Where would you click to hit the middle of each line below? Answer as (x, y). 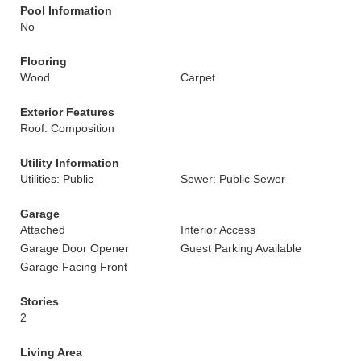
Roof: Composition (67, 128)
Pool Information (66, 10)
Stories (39, 301)
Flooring (44, 61)
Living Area (51, 352)
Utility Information (70, 163)
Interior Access (218, 230)
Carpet (198, 77)
